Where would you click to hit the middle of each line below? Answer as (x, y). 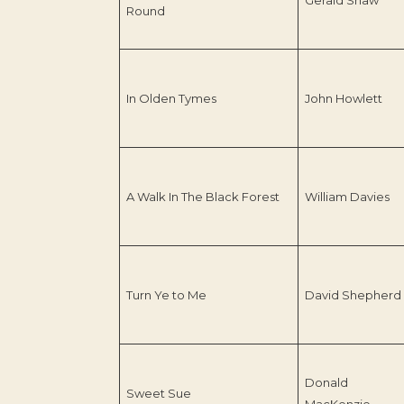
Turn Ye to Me (166, 294)
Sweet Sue (158, 393)
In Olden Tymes (171, 98)
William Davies (347, 196)
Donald (326, 382)
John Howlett (343, 98)
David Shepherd (353, 294)
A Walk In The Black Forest (202, 196)
